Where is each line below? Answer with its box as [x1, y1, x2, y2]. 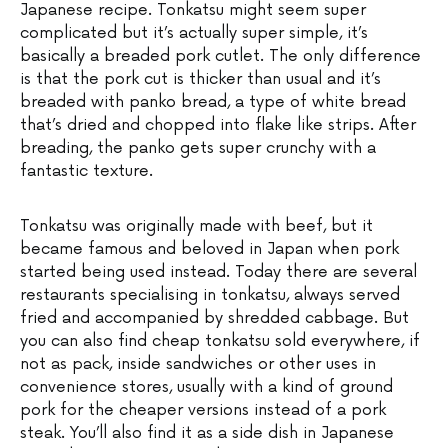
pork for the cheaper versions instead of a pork [20, 401, 386, 420]
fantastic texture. [20, 162, 153, 181]
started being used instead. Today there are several [20, 263, 417, 282]
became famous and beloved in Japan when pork [20, 240, 399, 259]
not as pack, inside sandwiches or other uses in [20, 355, 376, 374]
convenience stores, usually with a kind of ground [20, 378, 393, 397]
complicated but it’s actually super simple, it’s [20, 24, 368, 43]
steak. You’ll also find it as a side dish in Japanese [20, 424, 394, 443]
